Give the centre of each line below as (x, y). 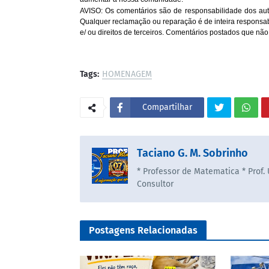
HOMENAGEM (127, 74)
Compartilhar (167, 107)
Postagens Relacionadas (143, 230)
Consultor (155, 184)
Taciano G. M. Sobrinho (192, 153)
